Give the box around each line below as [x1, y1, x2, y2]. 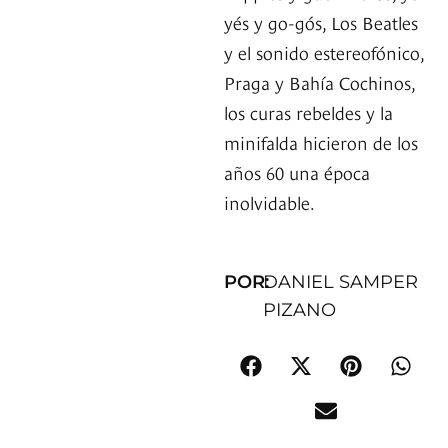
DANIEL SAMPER [262, 271, 418, 294]
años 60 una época [224, 159, 370, 185]
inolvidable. [224, 189, 315, 215]
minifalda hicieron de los [224, 129, 418, 155]
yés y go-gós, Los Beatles [224, 9, 418, 35]
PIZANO [262, 299, 336, 322]
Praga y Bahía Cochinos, [224, 69, 415, 95]
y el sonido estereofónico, [224, 39, 424, 65]
